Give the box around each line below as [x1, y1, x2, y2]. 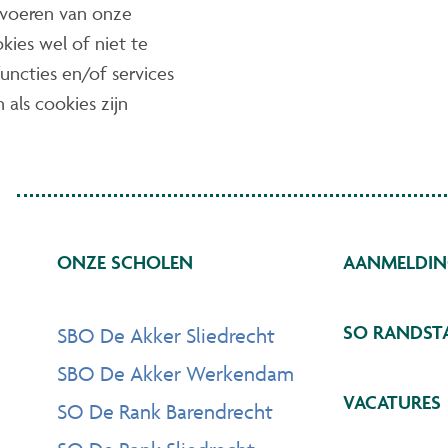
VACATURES [343, 390, 442, 415]
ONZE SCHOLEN [57, 250, 194, 275]
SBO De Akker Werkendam [57, 361, 295, 387]
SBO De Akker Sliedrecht [57, 323, 276, 349]
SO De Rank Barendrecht [57, 399, 274, 425]
